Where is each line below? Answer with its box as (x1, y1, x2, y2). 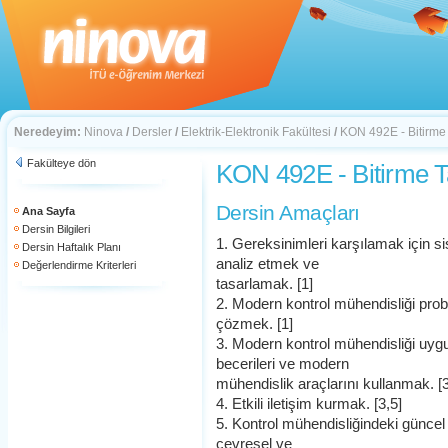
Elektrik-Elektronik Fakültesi (181, 125, 331, 139)
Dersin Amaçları (216, 201, 360, 224)
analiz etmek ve (216, 256, 319, 272)
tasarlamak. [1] (216, 276, 313, 292)
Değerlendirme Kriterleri (22, 259, 136, 271)
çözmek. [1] (216, 316, 293, 332)
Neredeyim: (14, 125, 81, 139)
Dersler (132, 125, 172, 139)
